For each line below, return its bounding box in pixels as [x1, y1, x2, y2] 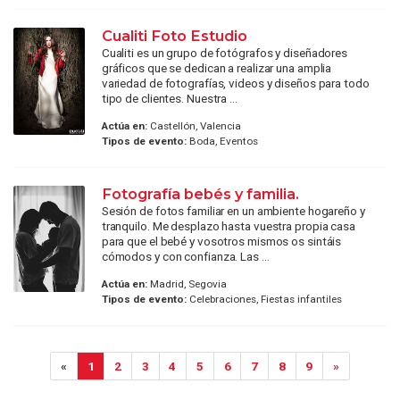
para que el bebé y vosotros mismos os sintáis [101, 233, 342, 248]
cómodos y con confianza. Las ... [101, 248, 270, 263]
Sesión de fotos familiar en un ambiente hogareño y [101, 203, 365, 218]
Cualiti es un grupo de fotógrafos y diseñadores [101, 45, 348, 60]
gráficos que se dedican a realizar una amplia [101, 60, 332, 75]
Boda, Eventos [186, 134, 258, 147]
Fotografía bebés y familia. [101, 184, 299, 203]
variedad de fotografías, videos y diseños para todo [101, 75, 370, 90]
